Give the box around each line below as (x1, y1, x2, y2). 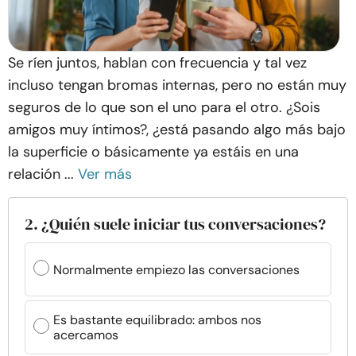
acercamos (53, 327, 118, 343)
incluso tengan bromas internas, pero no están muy (8, 75, 346, 95)
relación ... (8, 164, 74, 184)
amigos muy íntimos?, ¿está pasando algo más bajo (8, 120, 346, 139)
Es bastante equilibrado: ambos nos (53, 311, 261, 328)
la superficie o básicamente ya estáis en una (8, 142, 299, 161)
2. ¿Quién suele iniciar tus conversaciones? (25, 213, 326, 235)
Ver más (78, 164, 132, 184)
